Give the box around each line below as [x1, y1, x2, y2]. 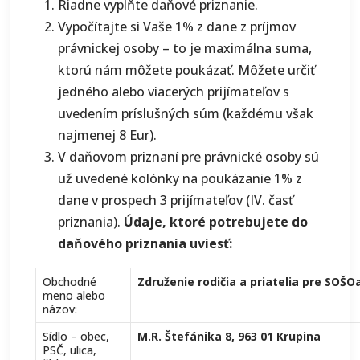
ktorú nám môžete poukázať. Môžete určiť [58, 61, 315, 79]
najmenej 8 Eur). [58, 126, 157, 144]
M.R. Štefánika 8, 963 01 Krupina [137, 329, 321, 344]
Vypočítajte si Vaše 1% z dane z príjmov [58, 18, 296, 35]
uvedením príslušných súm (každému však [58, 104, 313, 122]
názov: [43, 301, 77, 317]
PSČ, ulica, [43, 342, 96, 358]
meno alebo [43, 288, 105, 303]
